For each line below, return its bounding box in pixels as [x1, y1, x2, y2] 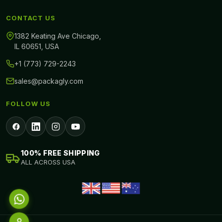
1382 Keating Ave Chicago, [14, 32, 101, 41]
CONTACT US [6, 14, 55, 22]
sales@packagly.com [14, 77, 83, 86]
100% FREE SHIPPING [21, 149, 100, 158]
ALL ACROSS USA [21, 158, 75, 166]
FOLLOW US [6, 100, 51, 108]
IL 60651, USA [14, 42, 59, 51]
